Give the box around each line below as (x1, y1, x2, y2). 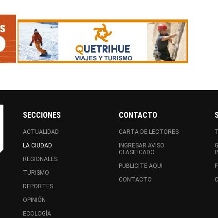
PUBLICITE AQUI (118, 163, 163, 169)
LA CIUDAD (23, 142, 53, 149)
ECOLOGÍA (23, 210, 52, 217)
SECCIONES (23, 110, 61, 120)
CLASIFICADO (118, 149, 155, 156)
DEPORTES (23, 183, 54, 190)
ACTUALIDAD (23, 128, 59, 135)
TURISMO (23, 169, 50, 176)
